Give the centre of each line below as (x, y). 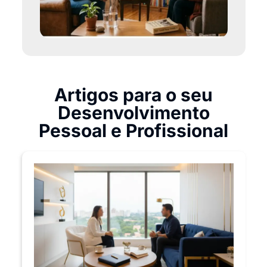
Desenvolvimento (133, 113)
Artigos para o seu (133, 95)
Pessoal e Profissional (133, 131)
